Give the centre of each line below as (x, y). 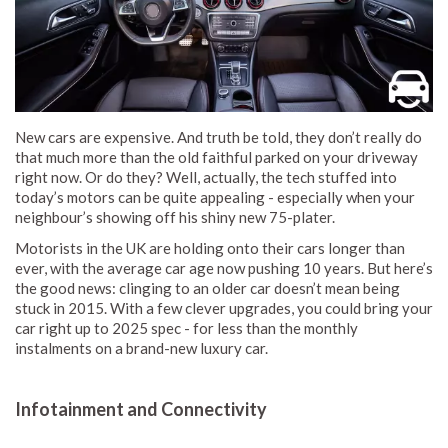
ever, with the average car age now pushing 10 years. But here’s (224, 268)
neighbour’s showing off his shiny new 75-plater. (175, 217)
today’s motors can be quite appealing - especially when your (215, 197)
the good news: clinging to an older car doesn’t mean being (207, 288)
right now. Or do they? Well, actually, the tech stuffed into (206, 177)
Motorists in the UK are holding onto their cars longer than (210, 248)
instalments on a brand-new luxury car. (141, 348)
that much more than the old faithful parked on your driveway (216, 157)
